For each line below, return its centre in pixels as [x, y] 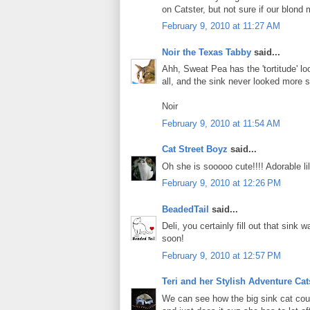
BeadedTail [185, 209]
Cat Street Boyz [195, 149]
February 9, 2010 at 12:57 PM [221, 255]
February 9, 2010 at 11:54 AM [221, 123]
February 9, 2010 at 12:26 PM [221, 183]
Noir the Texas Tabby [207, 52]
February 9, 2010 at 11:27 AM [221, 26]
